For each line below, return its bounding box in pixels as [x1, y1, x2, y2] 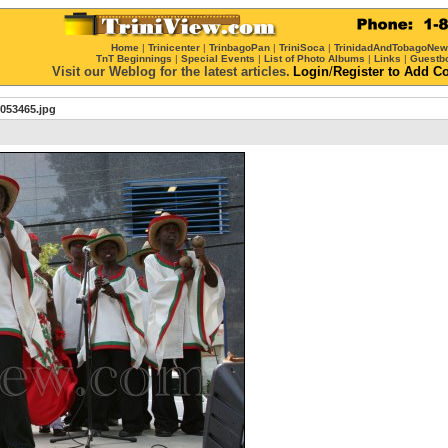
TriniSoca [279, 42, 325, 53]
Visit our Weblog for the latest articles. [52, 64, 290, 79]
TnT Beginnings [96, 53, 172, 64]
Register [333, 64, 384, 79]
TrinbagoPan [209, 42, 270, 53]
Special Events [181, 53, 255, 64]
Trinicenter [148, 42, 200, 53]
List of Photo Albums [264, 53, 365, 64]
